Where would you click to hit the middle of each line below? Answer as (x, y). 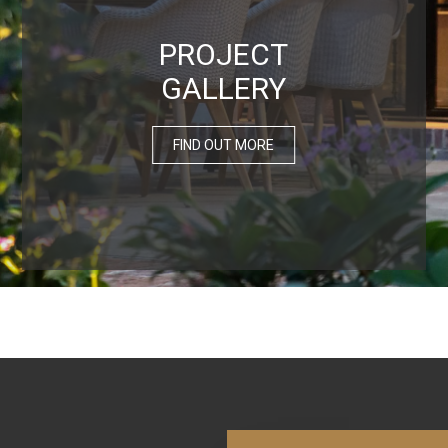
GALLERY (224, 88)
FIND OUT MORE (224, 144)
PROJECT (224, 54)
